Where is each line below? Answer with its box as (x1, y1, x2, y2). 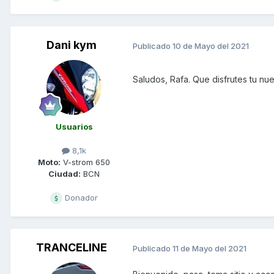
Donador (62, 193, 98, 203)
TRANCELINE (36, 241, 107, 254)
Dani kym (46, 39, 97, 52)
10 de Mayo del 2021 (172, 40, 249, 51)
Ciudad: (48, 169, 81, 179)
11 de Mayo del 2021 (172, 243, 246, 253)
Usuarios (55, 122, 93, 132)
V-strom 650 (61, 157, 110, 168)
